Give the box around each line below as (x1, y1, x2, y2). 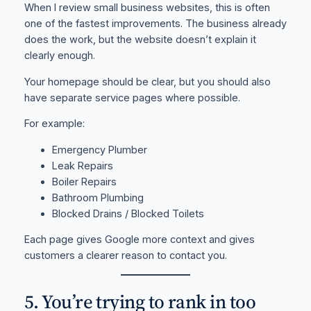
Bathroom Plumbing (51, 191, 144, 204)
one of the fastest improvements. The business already (24, 17, 287, 31)
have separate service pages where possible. (24, 91, 240, 104)
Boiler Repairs (51, 175, 117, 188)
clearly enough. (24, 49, 95, 62)
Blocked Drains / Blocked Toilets (51, 207, 204, 220)
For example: (24, 117, 85, 131)
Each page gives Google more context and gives (24, 233, 255, 246)
